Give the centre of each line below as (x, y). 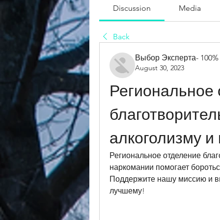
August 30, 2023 (160, 68)
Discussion (132, 8)
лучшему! (127, 191)
